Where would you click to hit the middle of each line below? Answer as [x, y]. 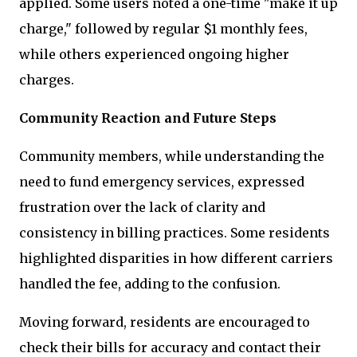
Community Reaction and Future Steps [148, 118]
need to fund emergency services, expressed [162, 182]
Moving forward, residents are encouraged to [165, 322]
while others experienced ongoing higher [154, 54]
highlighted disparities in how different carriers [176, 258]
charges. [48, 80]
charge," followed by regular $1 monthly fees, [163, 29]
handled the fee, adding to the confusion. [150, 284]
